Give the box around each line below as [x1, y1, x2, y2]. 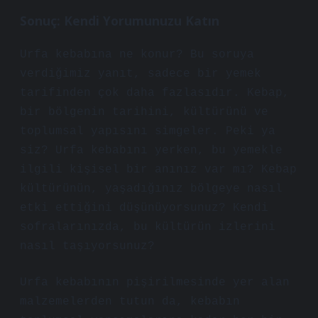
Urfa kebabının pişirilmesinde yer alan [20, 276, 290, 289]
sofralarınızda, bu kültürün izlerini [20, 221, 275, 234]
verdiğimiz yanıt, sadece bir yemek [20, 67, 261, 80]
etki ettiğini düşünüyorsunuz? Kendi [20, 202, 268, 214]
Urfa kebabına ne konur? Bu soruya [20, 48, 254, 61]
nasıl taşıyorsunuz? [20, 240, 155, 253]
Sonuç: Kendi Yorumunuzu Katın [20, 12, 219, 29]
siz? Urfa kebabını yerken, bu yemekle [20, 144, 283, 157]
